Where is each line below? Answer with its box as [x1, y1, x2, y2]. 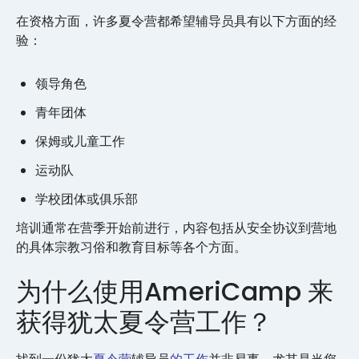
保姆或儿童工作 [35, 132, 125, 151]
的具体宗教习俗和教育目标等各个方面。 [16, 238, 247, 257]
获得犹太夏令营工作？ [16, 304, 272, 341]
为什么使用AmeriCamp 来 [16, 273, 333, 310]
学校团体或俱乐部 [35, 190, 141, 209]
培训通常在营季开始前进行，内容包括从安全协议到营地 [16, 219, 337, 238]
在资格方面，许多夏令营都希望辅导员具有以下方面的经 [16, 12, 337, 31]
